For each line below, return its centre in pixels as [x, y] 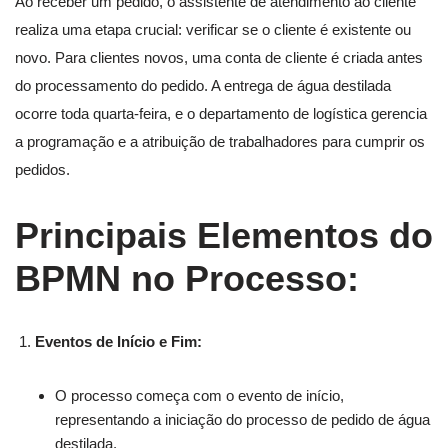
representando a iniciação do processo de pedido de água [242, 419]
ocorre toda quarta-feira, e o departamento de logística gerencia [221, 113]
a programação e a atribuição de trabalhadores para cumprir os [220, 141]
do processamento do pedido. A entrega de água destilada [203, 85]
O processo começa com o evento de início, [199, 395]
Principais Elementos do [224, 235]
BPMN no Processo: [187, 278]
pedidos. [42, 169]
